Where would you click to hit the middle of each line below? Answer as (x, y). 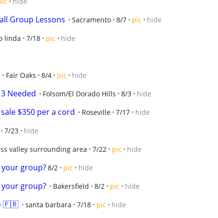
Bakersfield (71, 186)
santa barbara (48, 205)
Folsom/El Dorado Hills (79, 94)
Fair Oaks (21, 75)
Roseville (96, 112)
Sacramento (91, 20)
